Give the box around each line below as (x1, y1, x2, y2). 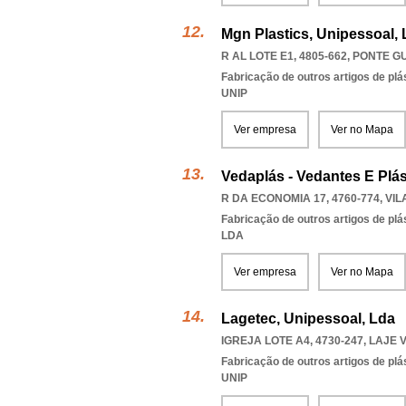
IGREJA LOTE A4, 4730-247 (221, 334, 363, 347)
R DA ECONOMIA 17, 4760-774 (221, 192, 380, 205)
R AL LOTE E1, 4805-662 (221, 50, 347, 63)
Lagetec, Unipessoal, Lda (221, 311, 395, 326)
